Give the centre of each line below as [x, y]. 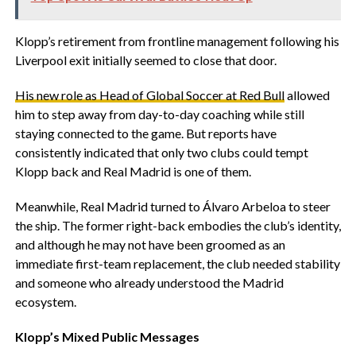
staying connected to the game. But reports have [145, 133]
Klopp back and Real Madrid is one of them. [133, 171]
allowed [307, 95]
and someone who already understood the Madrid [149, 282]
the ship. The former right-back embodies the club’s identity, [178, 225]
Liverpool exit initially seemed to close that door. [145, 60]
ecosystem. [45, 302]
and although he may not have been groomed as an [150, 244]
